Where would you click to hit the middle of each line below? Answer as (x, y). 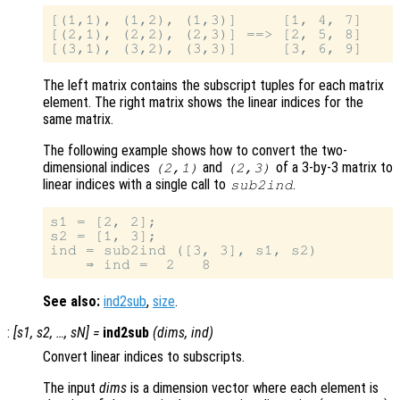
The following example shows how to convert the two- (195, 150)
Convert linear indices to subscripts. (144, 356)
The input (71, 387)
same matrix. (78, 119)
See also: (71, 301)
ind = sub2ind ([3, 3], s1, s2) (184, 250)
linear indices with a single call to (136, 184)
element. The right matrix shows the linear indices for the (203, 102)
